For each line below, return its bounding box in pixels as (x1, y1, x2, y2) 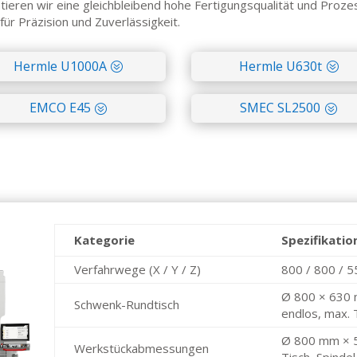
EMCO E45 (29, 99, 91, 117)
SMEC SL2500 (240, 99, 321, 117)
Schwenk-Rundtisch (74, 296, 180, 312)
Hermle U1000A (13, 57, 107, 75)
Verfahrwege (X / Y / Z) (74, 261, 202, 277)
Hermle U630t (238, 57, 322, 75)
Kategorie (74, 231, 135, 248)
